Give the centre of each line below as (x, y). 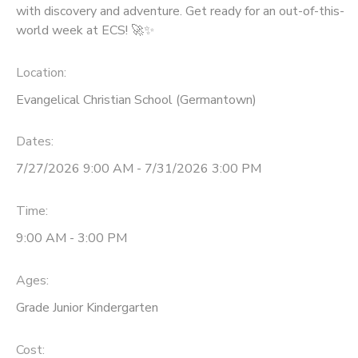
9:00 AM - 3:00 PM (72, 239)
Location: (41, 72)
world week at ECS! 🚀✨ (85, 30)
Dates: (35, 142)
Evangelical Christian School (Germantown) (136, 99)
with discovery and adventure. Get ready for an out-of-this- (180, 11)
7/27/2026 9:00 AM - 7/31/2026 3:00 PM (139, 169)
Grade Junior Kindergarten (87, 307)
